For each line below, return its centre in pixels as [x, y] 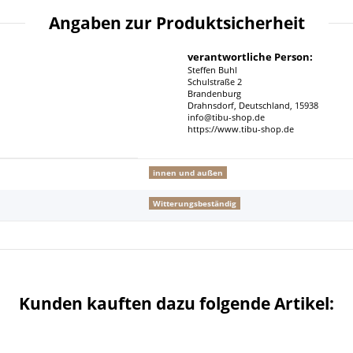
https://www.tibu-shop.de [241, 129]
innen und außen [188, 172]
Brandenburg [214, 93]
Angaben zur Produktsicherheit [176, 22]
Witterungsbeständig [194, 203]
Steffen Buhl [212, 70]
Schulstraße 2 [215, 82]
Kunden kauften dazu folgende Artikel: [176, 303]
